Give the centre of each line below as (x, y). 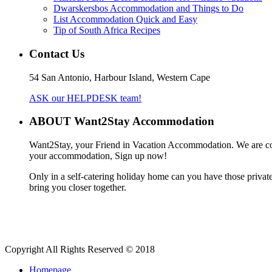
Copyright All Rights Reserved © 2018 (80, 250)
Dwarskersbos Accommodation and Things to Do (148, 8)
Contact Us (57, 53)
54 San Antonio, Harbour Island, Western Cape (120, 77)
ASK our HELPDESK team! (85, 98)
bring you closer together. (78, 188)
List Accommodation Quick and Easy (125, 19)
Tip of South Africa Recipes (107, 30)
